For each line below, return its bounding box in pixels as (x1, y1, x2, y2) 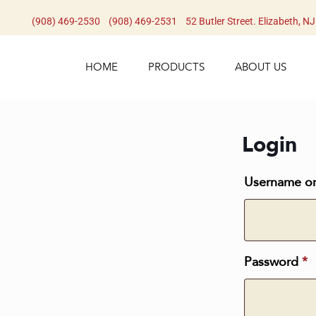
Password (243, 253, 302, 271)
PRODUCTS (148, 60, 205, 74)
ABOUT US (235, 60, 287, 74)
